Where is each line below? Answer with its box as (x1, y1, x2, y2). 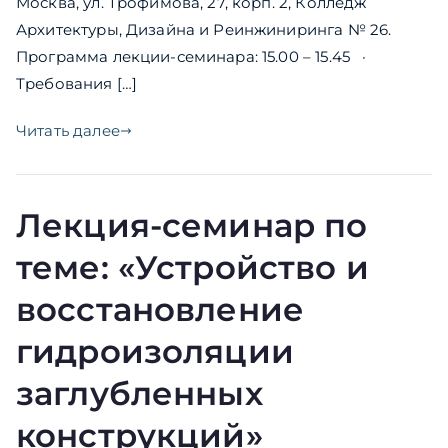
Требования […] (16, 74, 138, 94)
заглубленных (16, 374, 263, 414)
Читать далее (16, 121, 120, 141)
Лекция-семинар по (16, 206, 368, 246)
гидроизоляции (16, 332, 294, 372)
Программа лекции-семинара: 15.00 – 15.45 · (16, 47, 400, 67)
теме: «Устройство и (16, 248, 369, 288)
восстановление (16, 290, 305, 330)
